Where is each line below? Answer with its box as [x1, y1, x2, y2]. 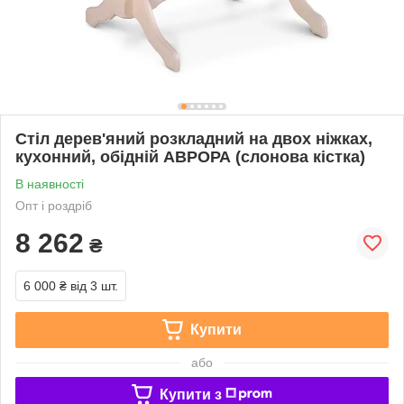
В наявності [15, 176, 84, 191]
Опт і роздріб [15, 197, 92, 213]
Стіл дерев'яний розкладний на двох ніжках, [15, 129, 372, 148]
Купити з [159, 386, 222, 402]
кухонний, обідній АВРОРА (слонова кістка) [15, 147, 365, 166]
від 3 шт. [70, 278, 118, 293]
